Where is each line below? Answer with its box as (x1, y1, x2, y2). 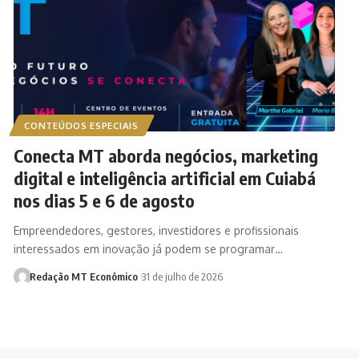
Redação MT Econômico (30, 270, 139, 284)
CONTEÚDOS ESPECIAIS (24, 119, 139, 132)
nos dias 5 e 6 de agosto (13, 189, 195, 212)
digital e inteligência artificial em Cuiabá (13, 167, 316, 190)
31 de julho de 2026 (141, 270, 223, 284)
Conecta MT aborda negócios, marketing (13, 144, 318, 167)
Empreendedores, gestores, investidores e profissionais (13, 224, 299, 238)
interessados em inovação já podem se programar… (13, 242, 283, 256)
